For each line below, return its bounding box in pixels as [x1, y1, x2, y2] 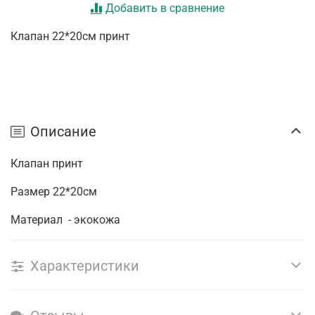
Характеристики [30, 257, 139, 274]
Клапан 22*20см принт [11, 29, 130, 43]
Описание [30, 123, 96, 141]
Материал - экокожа [11, 213, 120, 227]
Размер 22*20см [11, 185, 97, 199]
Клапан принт [11, 157, 83, 171]
